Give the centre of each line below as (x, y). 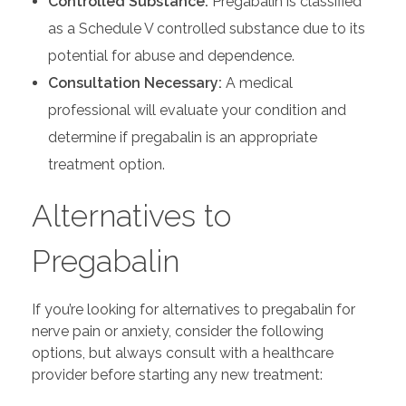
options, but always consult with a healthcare (183, 353)
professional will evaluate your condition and (197, 111)
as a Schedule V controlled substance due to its (206, 29)
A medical (257, 83)
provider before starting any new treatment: (177, 375)
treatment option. (106, 165)
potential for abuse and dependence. (171, 56)
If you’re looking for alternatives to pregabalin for (193, 310)
